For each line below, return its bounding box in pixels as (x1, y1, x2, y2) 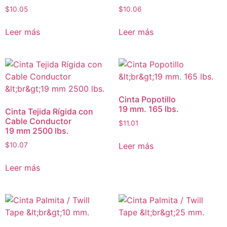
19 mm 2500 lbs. (5, 126, 69, 136)
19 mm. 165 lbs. (119, 104, 179, 115)
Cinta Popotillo (119, 94, 176, 105)
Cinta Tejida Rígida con (5, 106, 93, 117)
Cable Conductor (5, 116, 71, 127)
